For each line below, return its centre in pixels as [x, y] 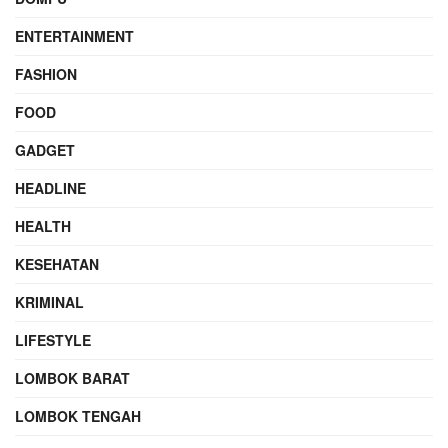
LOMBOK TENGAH [78, 415]
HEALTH [43, 225]
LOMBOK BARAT [72, 377]
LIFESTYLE [53, 339]
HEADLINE [50, 187]
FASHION [46, 73]
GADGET [45, 149]
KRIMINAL [49, 301]
